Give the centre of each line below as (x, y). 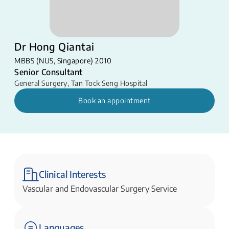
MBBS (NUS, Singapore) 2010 (63, 61)
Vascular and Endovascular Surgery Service (100, 189)
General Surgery (41, 83)
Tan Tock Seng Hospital (109, 83)
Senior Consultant (49, 72)
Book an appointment (114, 101)
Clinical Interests (72, 174)
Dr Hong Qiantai (54, 47)
